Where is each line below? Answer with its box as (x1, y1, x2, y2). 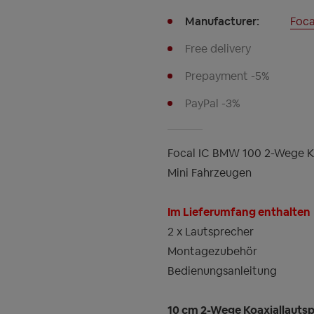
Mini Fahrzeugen (168, 165, 252, 181)
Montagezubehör (168, 244, 257, 259)
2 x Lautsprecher (168, 224, 254, 240)
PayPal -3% (185, 96, 240, 111)
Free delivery (185, 41, 251, 57)
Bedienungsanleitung (168, 264, 277, 279)
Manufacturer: (185, 14, 259, 29)
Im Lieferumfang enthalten (168, 205, 310, 220)
